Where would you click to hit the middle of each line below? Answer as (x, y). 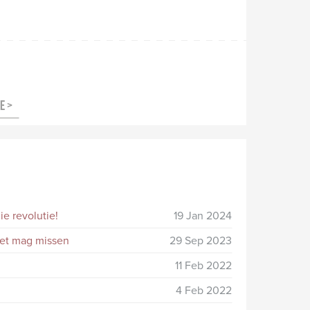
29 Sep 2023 (201, 241)
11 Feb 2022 (203, 266)
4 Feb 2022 (204, 291)
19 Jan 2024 (203, 216)
